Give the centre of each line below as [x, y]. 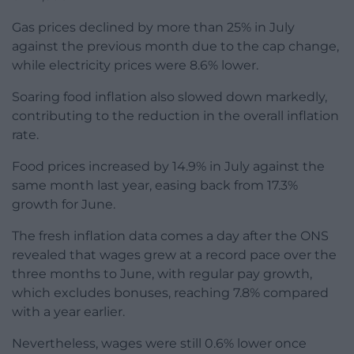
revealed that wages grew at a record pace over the [174, 255]
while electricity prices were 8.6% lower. [135, 66]
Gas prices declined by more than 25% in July [153, 28]
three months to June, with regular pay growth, [162, 274]
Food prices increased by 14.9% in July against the [168, 167]
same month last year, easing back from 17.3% [155, 186]
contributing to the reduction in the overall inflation [175, 116]
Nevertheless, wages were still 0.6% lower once [159, 344]
